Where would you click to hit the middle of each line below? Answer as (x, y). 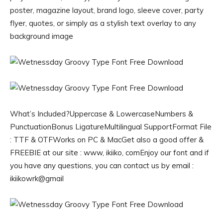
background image (42, 36)
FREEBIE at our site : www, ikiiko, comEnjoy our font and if (110, 153)
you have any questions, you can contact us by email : (102, 166)
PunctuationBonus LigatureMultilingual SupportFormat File (111, 127)
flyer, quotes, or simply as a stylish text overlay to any (103, 23)
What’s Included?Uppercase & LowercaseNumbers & (102, 114)
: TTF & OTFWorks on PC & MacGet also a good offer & (107, 140)
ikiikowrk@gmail (37, 178)
